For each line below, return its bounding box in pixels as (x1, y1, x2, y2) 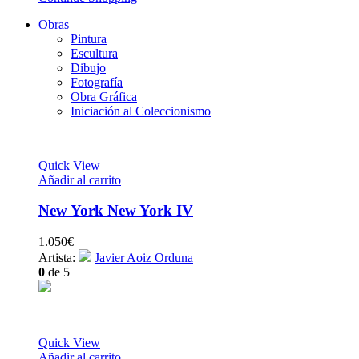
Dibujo (71, 60, 106, 75)
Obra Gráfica (71, 89, 137, 103)
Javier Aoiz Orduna (95, 251, 193, 265)
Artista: (38, 251, 79, 265)
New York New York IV (38, 202, 193, 220)
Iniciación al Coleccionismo (71, 103, 211, 118)
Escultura (71, 46, 118, 60)
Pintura (71, 31, 107, 46)
